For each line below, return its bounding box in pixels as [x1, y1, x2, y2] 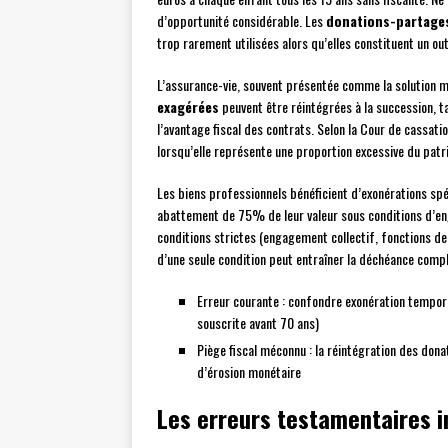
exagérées [157, 96, 219, 118]
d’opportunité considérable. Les [157, 10, 326, 32]
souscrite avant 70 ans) [197, 312, 319, 334]
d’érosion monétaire [197, 361, 301, 383]
